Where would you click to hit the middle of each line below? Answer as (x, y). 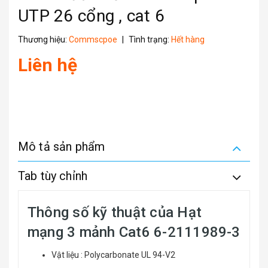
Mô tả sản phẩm (62, 147)
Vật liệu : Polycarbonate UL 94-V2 (113, 255)
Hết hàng (188, 39)
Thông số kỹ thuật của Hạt (115, 212)
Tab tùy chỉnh (53, 176)
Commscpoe (93, 39)
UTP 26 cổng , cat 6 (92, 16)
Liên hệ (48, 65)
